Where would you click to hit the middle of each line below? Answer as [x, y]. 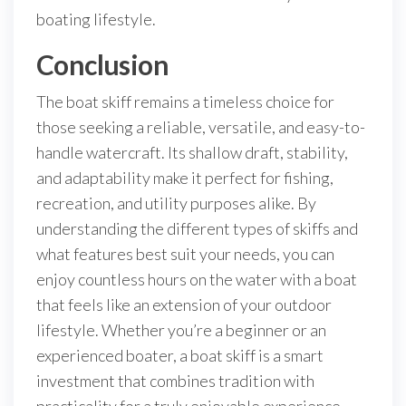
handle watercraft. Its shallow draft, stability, [192, 152]
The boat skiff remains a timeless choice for [185, 101]
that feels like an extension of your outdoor [184, 304]
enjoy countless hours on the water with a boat [197, 279]
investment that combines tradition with [175, 381]
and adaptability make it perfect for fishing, [185, 178]
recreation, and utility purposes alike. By [176, 203]
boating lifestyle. [96, 19]
